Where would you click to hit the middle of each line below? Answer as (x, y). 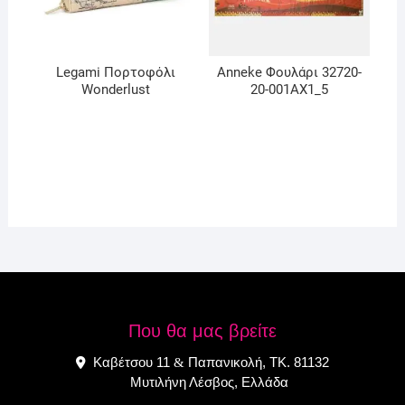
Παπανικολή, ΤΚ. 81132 (256, 363)
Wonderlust (115, 90)
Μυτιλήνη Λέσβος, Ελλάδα (202, 382)
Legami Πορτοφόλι (115, 73)
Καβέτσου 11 (131, 363)
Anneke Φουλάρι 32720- (290, 73)
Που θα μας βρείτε (202, 331)
